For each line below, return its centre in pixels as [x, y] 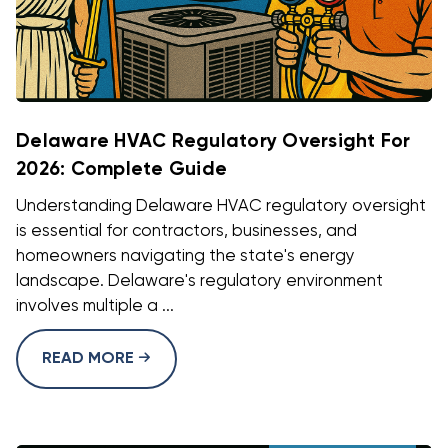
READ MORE [90, 358]
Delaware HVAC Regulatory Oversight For [213, 141]
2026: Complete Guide [121, 169]
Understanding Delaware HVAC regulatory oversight [221, 206]
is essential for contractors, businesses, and [186, 231]
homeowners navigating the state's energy [185, 256]
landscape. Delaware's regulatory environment [199, 281]
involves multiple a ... [95, 306]
